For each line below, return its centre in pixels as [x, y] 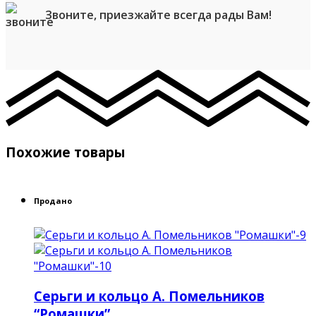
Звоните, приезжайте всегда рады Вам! [158, 14]
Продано [53, 201]
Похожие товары [65, 152]
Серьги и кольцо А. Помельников [149, 296]
